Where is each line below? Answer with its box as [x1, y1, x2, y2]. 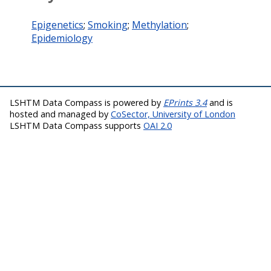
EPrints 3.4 [163, 96, 207, 108]
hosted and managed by [10, 108, 111, 120]
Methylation [132, 18, 187, 31]
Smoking [88, 18, 128, 31]
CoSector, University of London [111, 108, 235, 120]
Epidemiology [31, 31, 93, 45]
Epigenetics [31, 18, 83, 31]
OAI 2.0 [143, 119, 172, 131]
